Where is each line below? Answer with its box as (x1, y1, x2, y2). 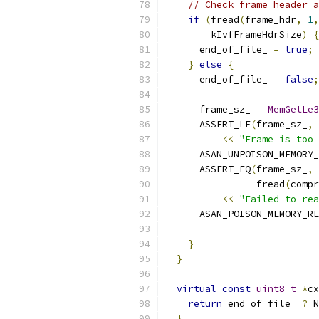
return (188, 298, 222, 310)
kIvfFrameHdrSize (165, 28, 302, 41)
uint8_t (256, 283, 296, 295)
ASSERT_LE (165, 118, 251, 130)
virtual (177, 283, 216, 295)
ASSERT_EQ (165, 163, 251, 175)
